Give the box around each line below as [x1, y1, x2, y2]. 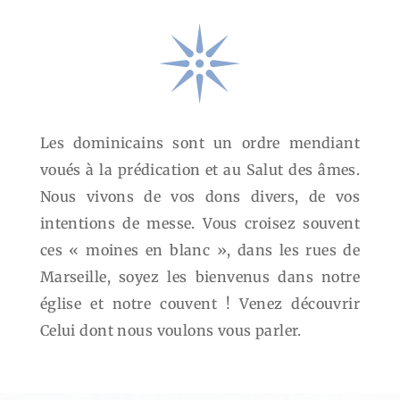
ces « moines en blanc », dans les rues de [39, 241, 361, 260]
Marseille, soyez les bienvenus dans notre [39, 268, 361, 287]
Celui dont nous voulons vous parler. [39, 321, 302, 340]
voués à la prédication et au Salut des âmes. [39, 161, 361, 179]
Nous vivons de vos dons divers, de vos [39, 187, 361, 206]
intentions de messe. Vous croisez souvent [39, 214, 361, 233]
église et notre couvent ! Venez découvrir [39, 295, 361, 313]
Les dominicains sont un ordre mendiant [39, 134, 361, 153]
